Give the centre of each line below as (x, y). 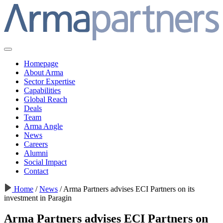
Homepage (41, 63)
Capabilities (42, 90)
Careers (36, 144)
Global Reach (46, 99)
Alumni (36, 153)
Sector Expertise (50, 81)
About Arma (44, 72)
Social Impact (45, 162)
